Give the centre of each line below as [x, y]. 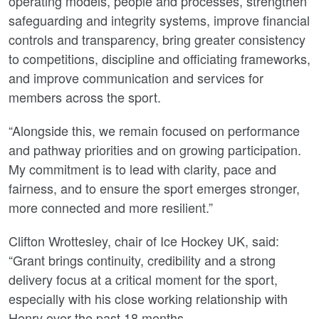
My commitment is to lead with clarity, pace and [142, 169]
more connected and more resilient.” [111, 207]
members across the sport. [85, 97]
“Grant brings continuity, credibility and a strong [142, 260]
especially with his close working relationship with [148, 298]
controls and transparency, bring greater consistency [157, 39]
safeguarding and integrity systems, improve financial [159, 20]
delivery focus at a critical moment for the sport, [143, 279]
